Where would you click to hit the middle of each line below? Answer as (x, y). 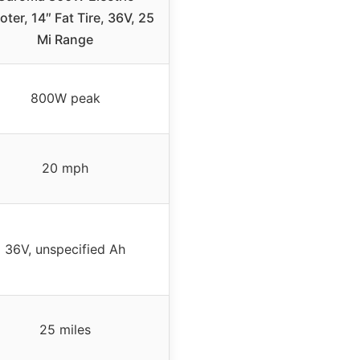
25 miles (65, 329)
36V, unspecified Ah (65, 249)
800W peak (65, 98)
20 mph (65, 168)
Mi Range (65, 39)
